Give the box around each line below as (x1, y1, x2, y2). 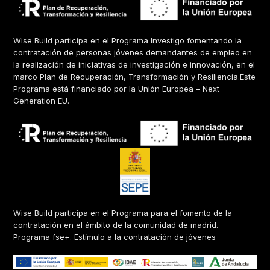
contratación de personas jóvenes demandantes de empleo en (13, 48, 253, 58)
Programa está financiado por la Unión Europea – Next (13, 84, 220, 94)
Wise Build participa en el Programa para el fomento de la (13, 207, 233, 218)
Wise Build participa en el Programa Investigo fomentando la (13, 36, 242, 46)
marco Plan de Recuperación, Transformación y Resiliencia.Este (13, 72, 256, 82)
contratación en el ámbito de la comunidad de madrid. (13, 219, 219, 230)
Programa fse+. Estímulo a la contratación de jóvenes (13, 231, 216, 242)
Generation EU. (13, 96, 70, 106)
